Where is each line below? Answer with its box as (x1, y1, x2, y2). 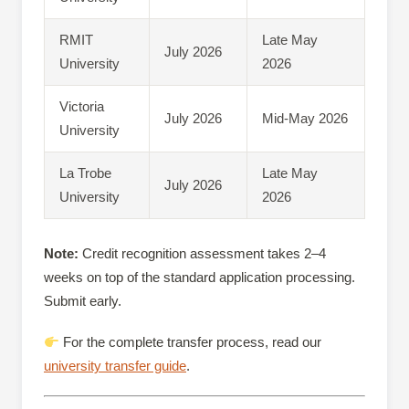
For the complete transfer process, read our (59, 334, 322, 351)
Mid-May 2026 (262, 110, 348, 126)
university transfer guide (44, 358, 186, 374)
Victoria (59, 98, 104, 114)
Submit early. (44, 293, 121, 309)
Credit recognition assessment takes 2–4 (79, 246, 326, 262)
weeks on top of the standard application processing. (44, 269, 355, 286)
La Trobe (59, 164, 111, 181)
